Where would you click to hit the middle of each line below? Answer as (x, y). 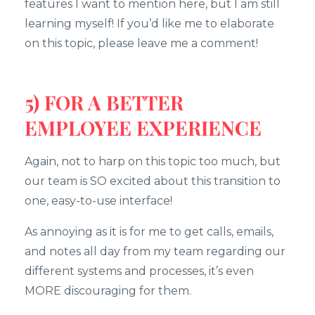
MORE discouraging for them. (108, 290)
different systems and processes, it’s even (139, 271)
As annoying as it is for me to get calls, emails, (149, 231)
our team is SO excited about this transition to (153, 181)
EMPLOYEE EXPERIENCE (143, 127)
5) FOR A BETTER (104, 102)
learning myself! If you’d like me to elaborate (149, 23)
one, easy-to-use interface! (98, 200)
